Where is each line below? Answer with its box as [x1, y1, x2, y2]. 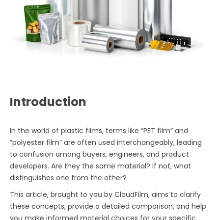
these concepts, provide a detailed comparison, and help [10, 201, 207, 211]
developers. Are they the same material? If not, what [10, 161, 192, 171]
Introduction [10, 93, 87, 110]
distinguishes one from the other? [10, 172, 127, 183]
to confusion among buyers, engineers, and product [10, 149, 190, 159]
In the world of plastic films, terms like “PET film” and [10, 125, 189, 136]
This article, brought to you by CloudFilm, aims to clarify [10, 189, 201, 199]
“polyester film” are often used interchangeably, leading [10, 137, 202, 147]
